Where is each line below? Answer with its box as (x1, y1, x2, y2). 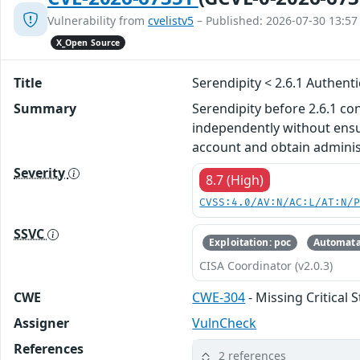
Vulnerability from (47, 13, 148, 29)
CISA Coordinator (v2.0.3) (199, 257, 333, 273)
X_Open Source (55, 36, 121, 48)
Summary (14, 99, 76, 117)
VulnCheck (192, 313, 257, 332)
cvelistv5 (148, 13, 194, 29)
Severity (14, 163, 68, 182)
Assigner (14, 313, 69, 332)
